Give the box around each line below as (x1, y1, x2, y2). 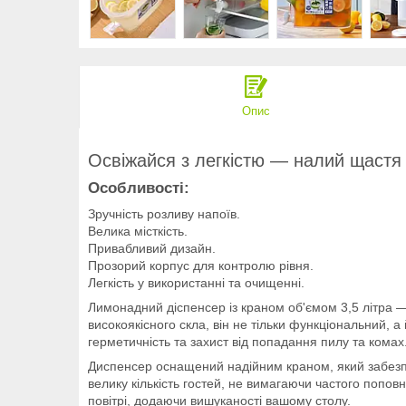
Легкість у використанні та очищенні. (88, 275, 304, 290)
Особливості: (88, 179, 189, 197)
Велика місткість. (88, 223, 188, 238)
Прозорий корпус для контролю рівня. (88, 257, 314, 273)
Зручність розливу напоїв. (88, 206, 240, 221)
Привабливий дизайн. (88, 240, 216, 256)
